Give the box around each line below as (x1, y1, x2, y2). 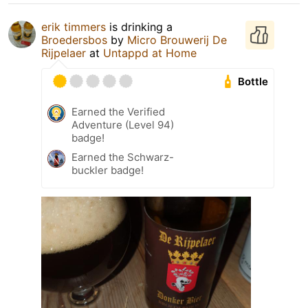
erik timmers (41, 20, 106, 34)
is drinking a (106, 20, 173, 34)
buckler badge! (71, 164, 144, 177)
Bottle (238, 75, 269, 89)
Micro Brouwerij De (127, 33, 227, 47)
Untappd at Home (103, 46, 197, 60)
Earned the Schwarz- (71, 151, 174, 164)
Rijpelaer (41, 46, 86, 60)
